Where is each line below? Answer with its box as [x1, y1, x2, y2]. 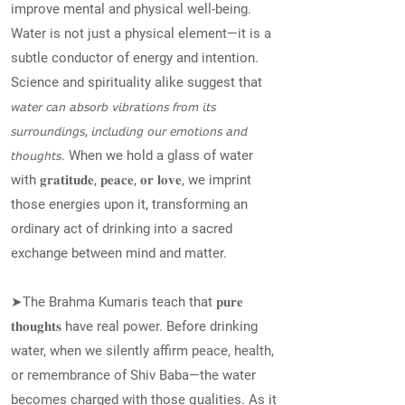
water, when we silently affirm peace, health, [11, 343, 274, 359]
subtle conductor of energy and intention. [11, 50, 259, 66]
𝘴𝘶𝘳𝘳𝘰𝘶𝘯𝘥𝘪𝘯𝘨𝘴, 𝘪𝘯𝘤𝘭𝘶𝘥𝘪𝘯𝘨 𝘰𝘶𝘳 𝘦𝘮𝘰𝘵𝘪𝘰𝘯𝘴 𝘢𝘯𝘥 [11, 123, 248, 139]
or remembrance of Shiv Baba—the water [11, 367, 256, 383]
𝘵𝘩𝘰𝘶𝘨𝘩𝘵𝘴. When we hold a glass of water [11, 147, 253, 164]
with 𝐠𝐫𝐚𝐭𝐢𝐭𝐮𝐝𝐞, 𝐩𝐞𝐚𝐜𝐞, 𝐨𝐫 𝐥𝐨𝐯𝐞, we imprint [11, 172, 251, 188]
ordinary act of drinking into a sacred [11, 221, 232, 237]
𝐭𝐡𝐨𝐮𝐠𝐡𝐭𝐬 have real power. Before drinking [11, 318, 258, 334]
